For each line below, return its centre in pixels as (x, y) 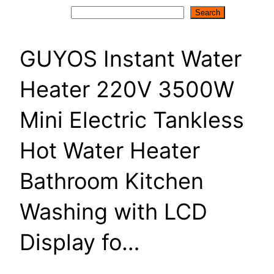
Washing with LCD (113, 211)
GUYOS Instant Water (131, 58)
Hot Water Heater (110, 150)
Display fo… (80, 242)
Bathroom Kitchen (112, 181)
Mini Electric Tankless (132, 120)
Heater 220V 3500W (127, 89)
